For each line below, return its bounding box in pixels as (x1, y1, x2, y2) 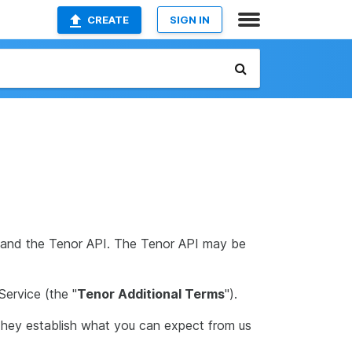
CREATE (87, 13, 129, 26)
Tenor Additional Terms (77, 286, 225, 302)
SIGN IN (170, 13, 210, 26)
